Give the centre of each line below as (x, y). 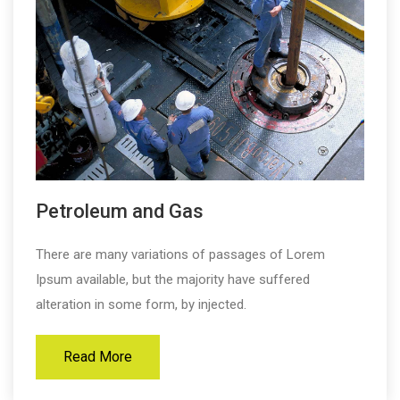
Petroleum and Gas (120, 211)
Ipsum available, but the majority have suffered (173, 279)
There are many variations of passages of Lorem (180, 254)
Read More (98, 356)
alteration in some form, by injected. (141, 304)
